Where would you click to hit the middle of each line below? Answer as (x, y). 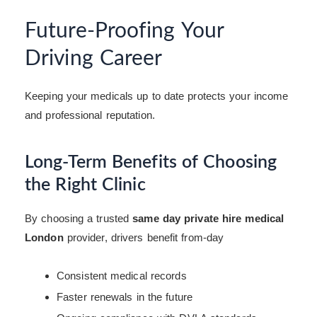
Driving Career (94, 59)
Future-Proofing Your (125, 31)
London (44, 238)
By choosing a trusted (79, 219)
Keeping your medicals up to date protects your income (157, 96)
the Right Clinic (85, 185)
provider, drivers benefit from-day (144, 238)
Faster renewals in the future (125, 297)
